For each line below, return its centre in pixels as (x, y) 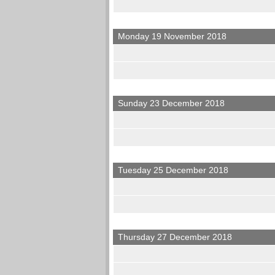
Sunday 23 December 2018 (172, 103)
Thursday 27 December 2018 (175, 237)
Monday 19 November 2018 (172, 37)
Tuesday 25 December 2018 (173, 170)
